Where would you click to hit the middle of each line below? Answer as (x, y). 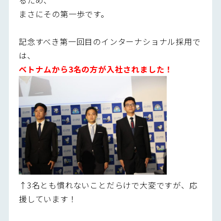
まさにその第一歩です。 (64, 14)
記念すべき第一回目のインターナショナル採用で (110, 41)
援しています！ (48, 199)
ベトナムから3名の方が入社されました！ (96, 69)
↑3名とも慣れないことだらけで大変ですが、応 (108, 185)
